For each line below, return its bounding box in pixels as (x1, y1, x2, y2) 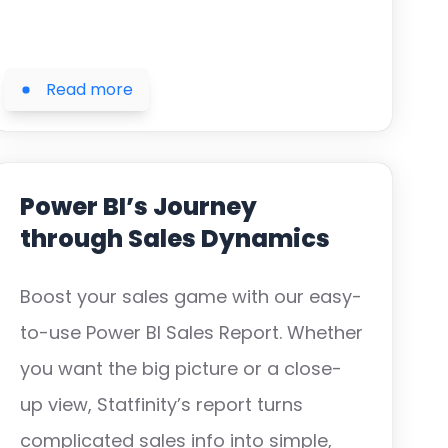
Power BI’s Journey (20, 190, 257, 224)
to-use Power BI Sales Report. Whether (20, 320, 363, 346)
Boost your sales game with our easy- (20, 284, 362, 310)
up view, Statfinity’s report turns (20, 392, 303, 418)
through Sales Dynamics (20, 222, 330, 256)
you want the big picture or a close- (20, 356, 342, 382)
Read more (45, 77, 133, 101)
